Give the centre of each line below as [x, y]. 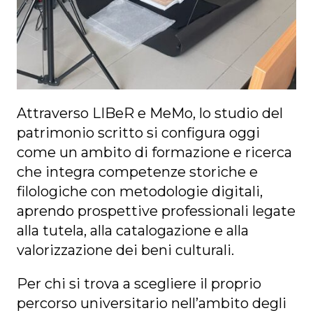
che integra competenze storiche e [137, 172]
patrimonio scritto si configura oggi [138, 133]
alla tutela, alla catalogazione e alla [133, 231]
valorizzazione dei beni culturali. [125, 250]
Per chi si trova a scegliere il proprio [139, 284]
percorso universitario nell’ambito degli [152, 303]
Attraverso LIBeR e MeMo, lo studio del [150, 113]
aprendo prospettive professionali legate [156, 211]
